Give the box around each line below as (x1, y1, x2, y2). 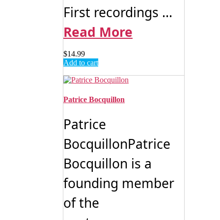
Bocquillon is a (63, 154, 152, 172)
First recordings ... (63, 3, 172, 22)
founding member (63, 174, 174, 192)
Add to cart (63, 58, 98, 67)
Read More (63, 23, 133, 41)
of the (63, 193, 99, 212)
